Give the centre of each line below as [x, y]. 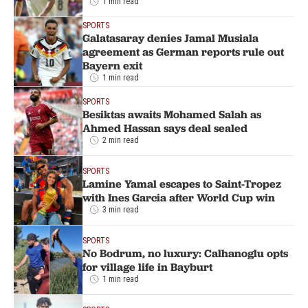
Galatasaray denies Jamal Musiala [170, 37]
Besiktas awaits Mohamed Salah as [172, 114]
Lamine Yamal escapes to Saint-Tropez [182, 183]
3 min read [121, 209]
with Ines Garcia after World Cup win [179, 197]
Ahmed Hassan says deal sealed [165, 128]
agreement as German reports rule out [183, 51]
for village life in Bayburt [147, 266]
